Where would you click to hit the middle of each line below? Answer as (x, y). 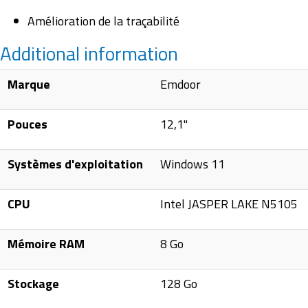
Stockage (34, 284)
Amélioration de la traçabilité (103, 21)
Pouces (28, 124)
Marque (29, 85)
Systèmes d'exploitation (76, 164)
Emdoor (181, 85)
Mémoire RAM (46, 244)
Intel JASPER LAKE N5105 (229, 204)
